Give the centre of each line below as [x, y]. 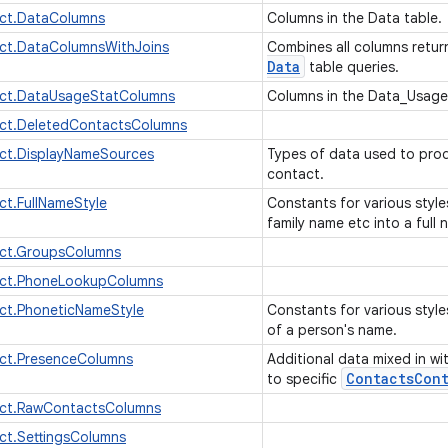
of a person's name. [334, 330]
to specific [304, 379]
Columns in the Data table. [356, 18]
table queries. [354, 67]
